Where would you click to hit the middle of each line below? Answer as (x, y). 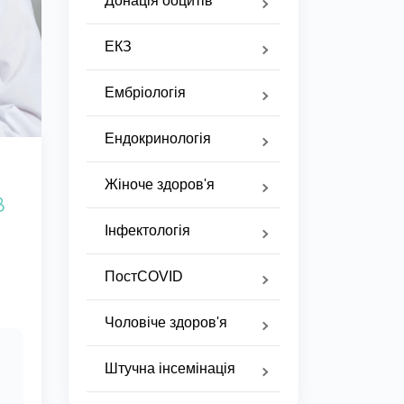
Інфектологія (147, 230)
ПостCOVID (144, 276)
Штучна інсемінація (170, 368)
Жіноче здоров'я (160, 184)
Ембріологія (145, 92)
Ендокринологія (158, 138)
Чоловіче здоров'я (166, 322)
